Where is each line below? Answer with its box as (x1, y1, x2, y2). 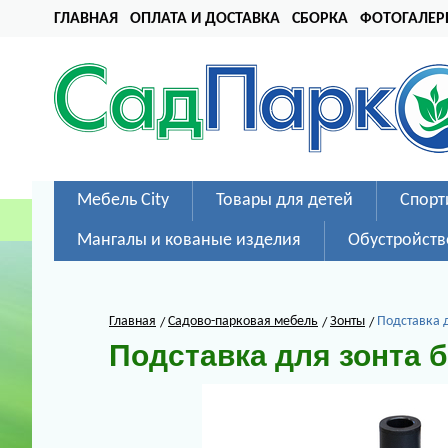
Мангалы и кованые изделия (77, 231, 301, 250)
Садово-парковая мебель (168, 314, 318, 329)
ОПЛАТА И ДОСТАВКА (130, 11, 280, 27)
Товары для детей (216, 191, 353, 210)
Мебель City (77, 191, 169, 210)
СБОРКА (292, 11, 348, 27)
